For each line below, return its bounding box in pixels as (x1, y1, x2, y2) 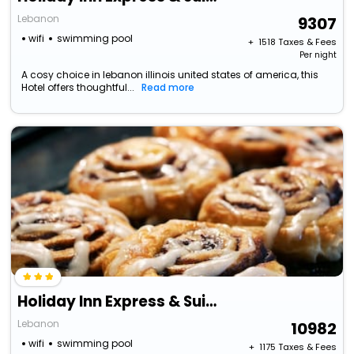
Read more (141, 81, 195, 95)
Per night (299, 49, 337, 62)
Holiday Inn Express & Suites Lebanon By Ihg (205, 291, 217, 313)
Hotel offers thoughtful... (21, 81, 135, 95)
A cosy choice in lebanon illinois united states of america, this (21, 68, 319, 82)
